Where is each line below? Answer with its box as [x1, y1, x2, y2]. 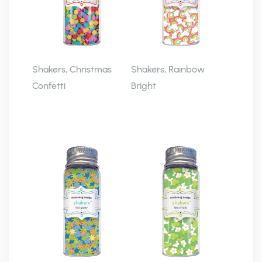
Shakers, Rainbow [131, 64, 205, 75]
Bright [131, 80, 156, 91]
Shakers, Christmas [32, 64, 112, 75]
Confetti [32, 80, 65, 91]
